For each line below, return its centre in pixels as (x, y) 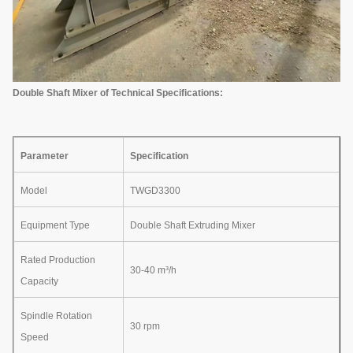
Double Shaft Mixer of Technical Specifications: (118, 93)
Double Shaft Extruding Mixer (193, 225)
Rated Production (58, 260)
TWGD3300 (155, 190)
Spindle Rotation (56, 316)
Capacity (39, 281)
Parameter (45, 156)
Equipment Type (55, 225)
